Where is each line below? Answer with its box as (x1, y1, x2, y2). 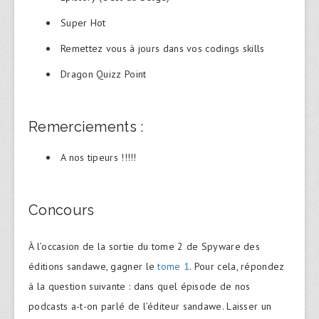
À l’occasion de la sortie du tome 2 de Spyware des (28, 240, 260, 253)
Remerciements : (28, 117, 144, 135)
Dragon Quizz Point (61, 68, 147, 80)
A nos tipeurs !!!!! (61, 151, 137, 164)
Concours (28, 201, 95, 219)
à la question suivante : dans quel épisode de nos (28, 280, 251, 293)
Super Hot (61, 16, 106, 29)
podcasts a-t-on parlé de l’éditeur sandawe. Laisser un (28, 300, 272, 313)
